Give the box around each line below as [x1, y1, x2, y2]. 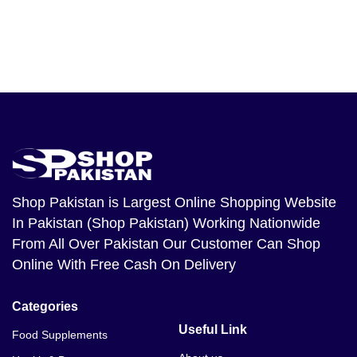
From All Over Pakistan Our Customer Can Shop [12, 236, 320, 252]
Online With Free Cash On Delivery [12, 257, 236, 273]
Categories [12, 300, 78, 313]
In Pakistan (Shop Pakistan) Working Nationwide [12, 215, 320, 231]
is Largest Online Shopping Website [104, 194, 336, 210]
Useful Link [178, 323, 247, 336]
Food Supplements [12, 328, 108, 341]
